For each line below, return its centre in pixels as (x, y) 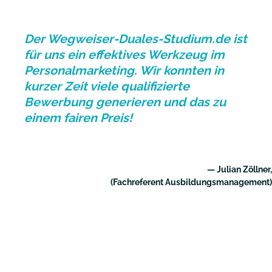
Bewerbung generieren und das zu (125, 102)
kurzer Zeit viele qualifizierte (107, 86)
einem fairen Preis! (78, 117)
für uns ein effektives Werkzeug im (124, 54)
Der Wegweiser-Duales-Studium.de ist (136, 39)
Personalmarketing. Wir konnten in (124, 70)
